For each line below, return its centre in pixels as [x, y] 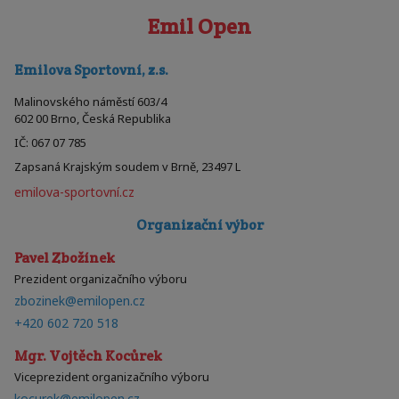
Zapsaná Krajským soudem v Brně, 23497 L [127, 167]
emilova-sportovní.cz [74, 192]
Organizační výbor [199, 225]
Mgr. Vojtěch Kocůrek [88, 356]
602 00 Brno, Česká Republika [93, 118]
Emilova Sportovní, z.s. [91, 70]
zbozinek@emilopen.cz [80, 301]
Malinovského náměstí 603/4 [90, 102]
